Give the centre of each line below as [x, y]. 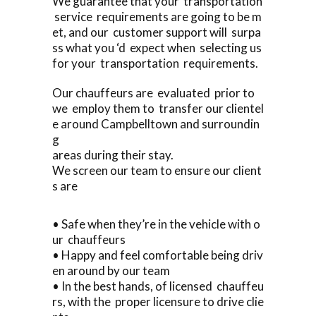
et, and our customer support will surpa [157, 32]
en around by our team [111, 270]
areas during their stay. [113, 154]
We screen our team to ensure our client [157, 170]
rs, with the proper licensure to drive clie [158, 301]
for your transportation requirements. [155, 63]
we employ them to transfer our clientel [158, 108]
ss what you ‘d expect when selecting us [157, 47]
